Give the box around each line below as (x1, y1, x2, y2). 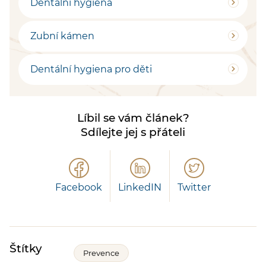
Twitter (178, 182, 211, 194)
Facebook (55, 182, 102, 194)
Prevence (83, 248, 119, 258)
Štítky (9, 242, 42, 256)
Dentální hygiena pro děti (30, 63, 152, 75)
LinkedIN (118, 182, 161, 194)
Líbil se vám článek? (77, 110, 189, 125)
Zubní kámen (30, 30, 94, 42)
